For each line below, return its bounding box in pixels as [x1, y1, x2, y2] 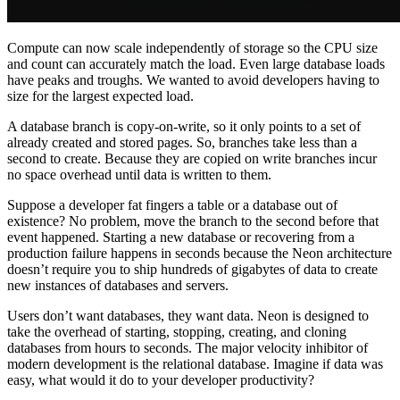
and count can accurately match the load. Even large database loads [7, 56, 385, 72]
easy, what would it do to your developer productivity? [7, 372, 314, 388]
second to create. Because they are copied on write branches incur [7, 151, 377, 167]
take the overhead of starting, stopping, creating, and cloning [7, 324, 346, 340]
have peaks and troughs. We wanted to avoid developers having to [7, 72, 379, 88]
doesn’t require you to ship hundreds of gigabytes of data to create [7, 262, 378, 278]
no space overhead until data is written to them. [7, 167, 271, 183]
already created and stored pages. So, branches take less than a [7, 135, 357, 151]
